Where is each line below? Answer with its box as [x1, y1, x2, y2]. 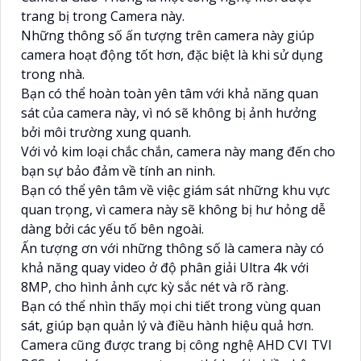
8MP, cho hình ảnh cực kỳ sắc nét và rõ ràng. [21, 277, 288, 296]
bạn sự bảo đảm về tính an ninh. [21, 161, 215, 180]
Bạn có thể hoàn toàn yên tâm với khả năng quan [21, 84, 318, 102]
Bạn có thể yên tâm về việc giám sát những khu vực [21, 180, 330, 199]
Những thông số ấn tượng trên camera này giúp [21, 26, 314, 44]
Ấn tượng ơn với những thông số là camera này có [21, 239, 324, 257]
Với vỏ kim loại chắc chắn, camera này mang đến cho [21, 142, 335, 160]
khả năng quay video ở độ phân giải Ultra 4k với [21, 258, 309, 276]
